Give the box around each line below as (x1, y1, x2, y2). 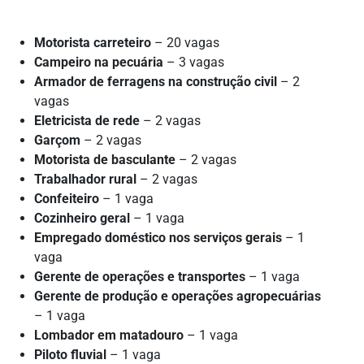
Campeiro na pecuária (34, 54, 164, 70)
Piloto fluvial (34, 346, 107, 362)
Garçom (34, 132, 81, 148)
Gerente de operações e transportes (34, 268, 246, 284)
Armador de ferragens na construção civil (34, 73, 278, 89)
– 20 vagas (151, 34, 220, 50)
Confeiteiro (34, 190, 100, 206)
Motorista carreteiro (34, 34, 152, 50)
